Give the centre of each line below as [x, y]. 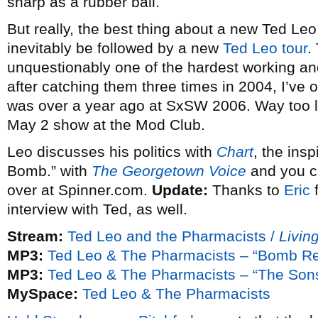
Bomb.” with [49, 171]
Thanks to [246, 190]
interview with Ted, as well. [97, 209]
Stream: [35, 236]
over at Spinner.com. [79, 190]
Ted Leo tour [265, 48]
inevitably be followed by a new [115, 48]
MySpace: [43, 294]
